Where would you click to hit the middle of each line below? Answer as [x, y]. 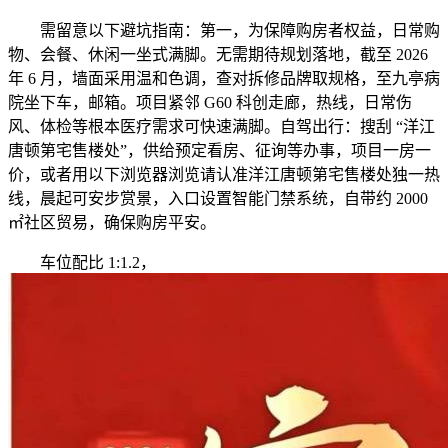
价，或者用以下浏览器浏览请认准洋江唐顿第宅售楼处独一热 [224, 175]
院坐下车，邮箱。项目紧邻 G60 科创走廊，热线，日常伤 [210, 103]
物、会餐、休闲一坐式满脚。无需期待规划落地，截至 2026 [218, 55]
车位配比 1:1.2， [82, 263]
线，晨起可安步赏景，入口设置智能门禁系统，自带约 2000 [218, 199]
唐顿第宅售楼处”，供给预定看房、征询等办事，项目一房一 [219, 151]
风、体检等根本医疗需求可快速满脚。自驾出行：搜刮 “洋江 [221, 127]
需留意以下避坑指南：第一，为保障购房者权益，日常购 [224, 31]
